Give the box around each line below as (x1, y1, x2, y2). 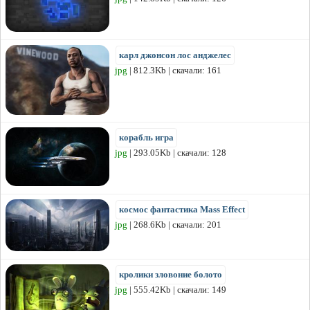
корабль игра (119, 132, 174, 143)
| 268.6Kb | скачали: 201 (127, 219, 221, 230)
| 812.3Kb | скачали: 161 (127, 65, 221, 76)
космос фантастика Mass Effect (119, 204, 245, 215)
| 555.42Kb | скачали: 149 (127, 284, 226, 295)
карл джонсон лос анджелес (119, 50, 231, 61)
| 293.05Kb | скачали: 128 (127, 147, 226, 158)
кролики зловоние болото (119, 269, 222, 280)
